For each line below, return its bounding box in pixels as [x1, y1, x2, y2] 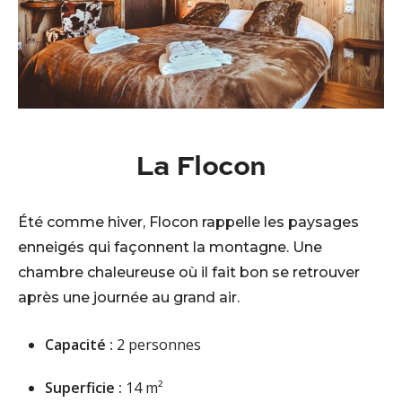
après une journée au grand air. [18, 289, 240, 307]
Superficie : [45, 378, 122, 398]
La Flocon [135, 144, 267, 185]
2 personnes [113, 335, 201, 355]
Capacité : [45, 335, 113, 355]
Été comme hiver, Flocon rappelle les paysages [18, 214, 359, 232]
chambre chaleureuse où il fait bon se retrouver [18, 264, 360, 282]
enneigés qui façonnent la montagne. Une [18, 239, 322, 257]
